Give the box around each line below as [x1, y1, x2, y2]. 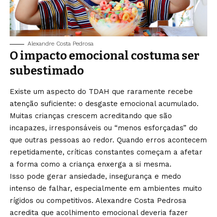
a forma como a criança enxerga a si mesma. [10, 159, 174, 169]
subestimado [10, 64, 84, 78]
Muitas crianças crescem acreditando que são [10, 111, 172, 120]
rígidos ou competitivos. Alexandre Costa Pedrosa [10, 196, 186, 205]
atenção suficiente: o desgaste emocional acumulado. [10, 99, 199, 108]
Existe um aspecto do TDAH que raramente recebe [10, 87, 193, 96]
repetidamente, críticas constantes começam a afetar [10, 147, 202, 156]
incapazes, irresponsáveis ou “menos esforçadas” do [10, 123, 198, 132]
